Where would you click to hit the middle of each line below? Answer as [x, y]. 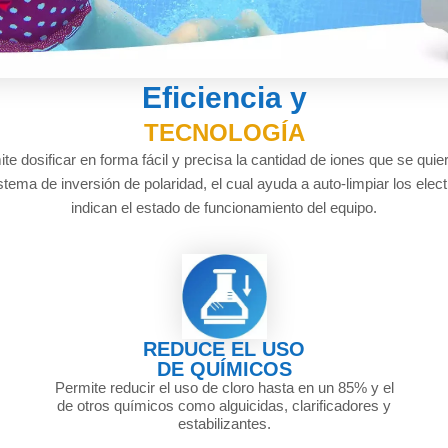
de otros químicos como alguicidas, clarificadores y [224, 406]
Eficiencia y [224, 98]
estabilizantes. [224, 424]
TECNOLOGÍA [224, 133]
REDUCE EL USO [224, 349]
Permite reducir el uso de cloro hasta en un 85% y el [224, 388]
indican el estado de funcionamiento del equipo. [224, 208]
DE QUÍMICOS [224, 369]
